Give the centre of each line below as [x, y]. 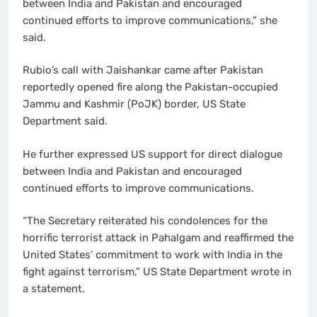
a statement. [54, 289]
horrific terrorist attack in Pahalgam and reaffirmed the [158, 238]
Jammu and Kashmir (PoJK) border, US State [134, 104]
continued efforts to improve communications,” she [150, 20]
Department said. [65, 121]
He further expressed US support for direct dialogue [152, 154]
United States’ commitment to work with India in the [152, 255]
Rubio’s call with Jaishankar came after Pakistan [143, 70]
